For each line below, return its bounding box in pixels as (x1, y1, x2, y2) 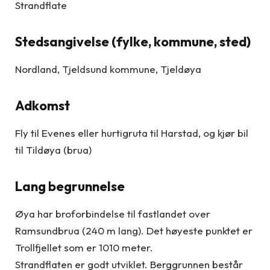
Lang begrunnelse (15, 177, 125, 195)
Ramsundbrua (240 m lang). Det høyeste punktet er (15, 224, 253, 237)
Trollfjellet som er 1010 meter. (15, 240, 153, 254)
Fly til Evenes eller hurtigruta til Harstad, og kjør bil (15, 127, 248, 140)
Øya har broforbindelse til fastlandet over (15, 207, 210, 220)
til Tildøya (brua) (15, 143, 92, 157)
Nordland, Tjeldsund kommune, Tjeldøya (15, 63, 201, 76)
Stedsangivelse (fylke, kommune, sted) (15, 33, 251, 50)
